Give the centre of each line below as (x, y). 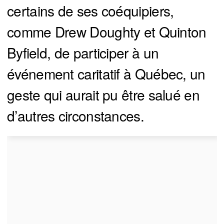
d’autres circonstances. (75, 116)
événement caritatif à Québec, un (106, 74)
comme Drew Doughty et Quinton (107, 32)
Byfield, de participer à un (83, 53)
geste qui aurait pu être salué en (103, 95)
